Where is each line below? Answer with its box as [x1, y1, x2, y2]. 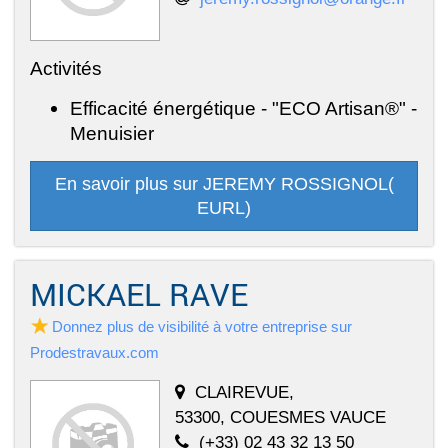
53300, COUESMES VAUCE [175, 406, 386, 427]
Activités [30, 56, 102, 79]
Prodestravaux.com [30, 343, 159, 361]
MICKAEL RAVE [30, 273, 248, 314]
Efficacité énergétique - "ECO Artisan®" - [70, 96, 417, 119]
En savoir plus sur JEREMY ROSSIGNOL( [54, 173, 394, 194]
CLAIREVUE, [195, 381, 294, 402]
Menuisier [70, 121, 154, 144]
